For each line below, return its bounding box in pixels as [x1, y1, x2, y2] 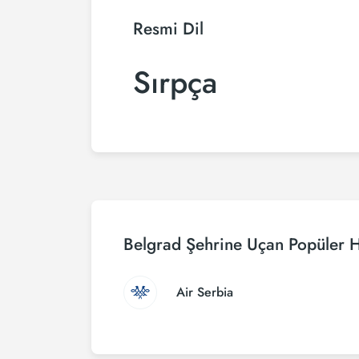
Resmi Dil [133, 17, 204, 41]
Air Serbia [176, 283, 233, 301]
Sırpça [133, 60, 217, 104]
